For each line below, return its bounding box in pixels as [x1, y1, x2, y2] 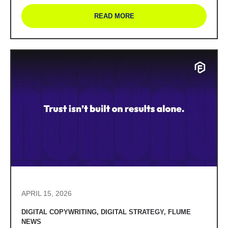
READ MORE [94, 12, 134, 20]
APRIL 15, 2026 [21, 189, 72, 197]
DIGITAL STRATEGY [101, 208, 164, 216]
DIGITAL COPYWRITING [21, 208, 97, 216]
